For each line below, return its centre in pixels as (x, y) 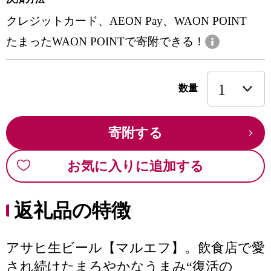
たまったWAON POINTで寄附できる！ (106, 41)
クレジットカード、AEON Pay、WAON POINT (126, 21)
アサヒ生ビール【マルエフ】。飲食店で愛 (135, 248)
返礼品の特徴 (72, 211)
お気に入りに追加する (135, 166)
